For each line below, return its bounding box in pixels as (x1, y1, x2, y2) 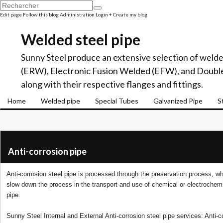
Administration (60, 11, 95, 17)
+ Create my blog (109, 11, 147, 17)
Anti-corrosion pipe (8, 146, 87, 157)
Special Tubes (95, 97, 138, 105)
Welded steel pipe (21, 30, 140, 48)
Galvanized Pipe (153, 97, 203, 105)
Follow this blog (23, 11, 59, 17)
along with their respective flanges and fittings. (21, 79, 203, 90)
